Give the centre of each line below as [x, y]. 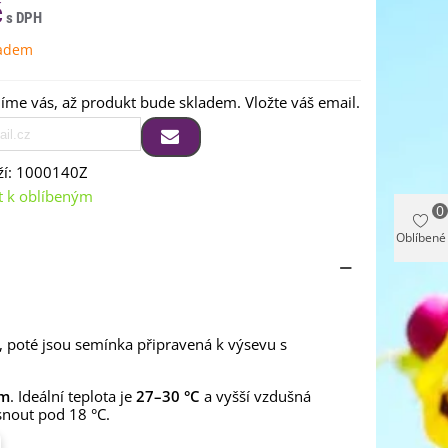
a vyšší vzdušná [255, 396]
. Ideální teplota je [73, 396]
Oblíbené [421, 238]
